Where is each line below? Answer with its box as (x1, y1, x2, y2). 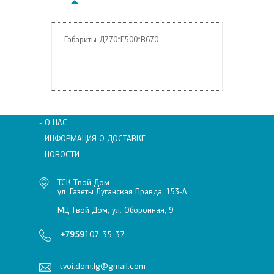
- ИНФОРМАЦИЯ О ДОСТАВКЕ (39, 134, 146, 143)
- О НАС (39, 118, 67, 127)
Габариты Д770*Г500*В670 (64, 35, 158, 44)
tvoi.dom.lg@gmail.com (60, 261, 146, 272)
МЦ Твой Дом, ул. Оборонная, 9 (57, 206, 173, 215)
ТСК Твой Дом (57, 178, 109, 187)
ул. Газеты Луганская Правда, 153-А (57, 187, 187, 196)
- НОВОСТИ (39, 150, 80, 159)
